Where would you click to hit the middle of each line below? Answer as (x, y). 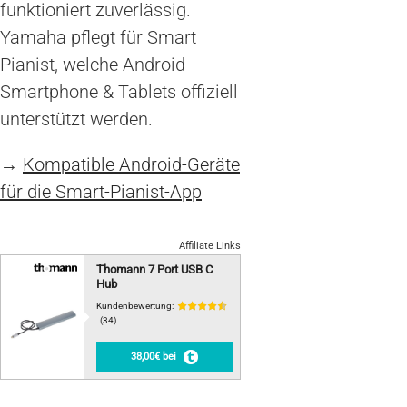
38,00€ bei (154, 356)
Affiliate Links (210, 245)
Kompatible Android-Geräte (131, 164)
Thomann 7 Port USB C (154, 269)
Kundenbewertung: (134, 305)
